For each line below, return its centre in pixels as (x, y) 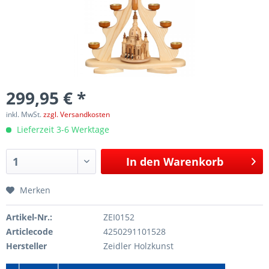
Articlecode (29, 231)
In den (144, 161)
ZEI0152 (119, 217)
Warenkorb (194, 161)
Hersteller (26, 246)
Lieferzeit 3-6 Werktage (62, 129)
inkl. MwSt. (25, 114)
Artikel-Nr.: (29, 217)
